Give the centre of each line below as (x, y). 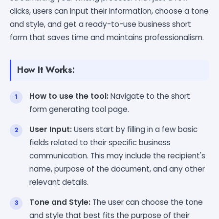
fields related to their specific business (100, 142)
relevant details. (59, 182)
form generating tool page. (79, 109)
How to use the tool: (69, 96)
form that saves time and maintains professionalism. (107, 37)
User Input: (51, 129)
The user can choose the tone (147, 202)
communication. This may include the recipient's (117, 155)
